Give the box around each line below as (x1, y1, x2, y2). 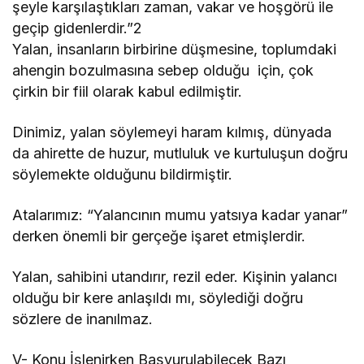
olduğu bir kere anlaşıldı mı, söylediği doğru (12, 288, 304, 306)
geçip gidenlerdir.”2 (12, 19, 143, 37)
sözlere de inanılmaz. (12, 310, 154, 327)
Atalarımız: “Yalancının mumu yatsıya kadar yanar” (12, 206, 349, 223)
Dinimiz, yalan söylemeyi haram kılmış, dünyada (12, 123, 332, 141)
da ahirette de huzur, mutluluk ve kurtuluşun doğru (12, 144, 349, 162)
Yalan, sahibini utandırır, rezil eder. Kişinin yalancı (12, 267, 338, 285)
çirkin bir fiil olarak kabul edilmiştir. (12, 82, 243, 100)
